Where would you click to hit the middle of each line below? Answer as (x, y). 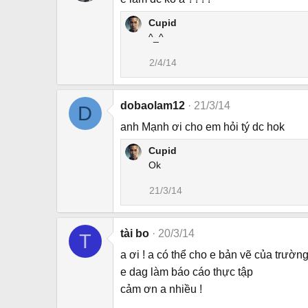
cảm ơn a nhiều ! (161, 289)
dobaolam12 (153, 106)
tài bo (135, 234)
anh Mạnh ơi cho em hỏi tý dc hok (202, 127)
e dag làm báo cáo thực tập (187, 272)
